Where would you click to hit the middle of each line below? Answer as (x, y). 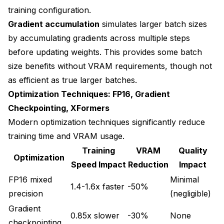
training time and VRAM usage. (66, 136)
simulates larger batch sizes (153, 24)
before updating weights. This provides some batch (105, 52)
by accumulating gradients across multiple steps (99, 38)
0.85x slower (95, 215)
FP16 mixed (30, 179)
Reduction (148, 164)
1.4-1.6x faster (97, 186)
